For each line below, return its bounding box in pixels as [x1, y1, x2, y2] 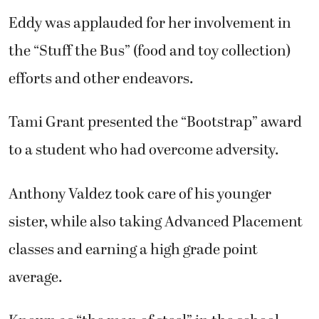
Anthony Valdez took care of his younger [9, 182, 271, 206]
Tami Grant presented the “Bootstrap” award [9, 111, 302, 135]
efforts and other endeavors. [9, 67, 194, 90]
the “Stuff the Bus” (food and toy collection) [9, 39, 291, 63]
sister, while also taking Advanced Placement [9, 210, 303, 234]
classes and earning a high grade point [9, 238, 258, 261]
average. [9, 266, 63, 289]
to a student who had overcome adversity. [9, 139, 279, 162]
